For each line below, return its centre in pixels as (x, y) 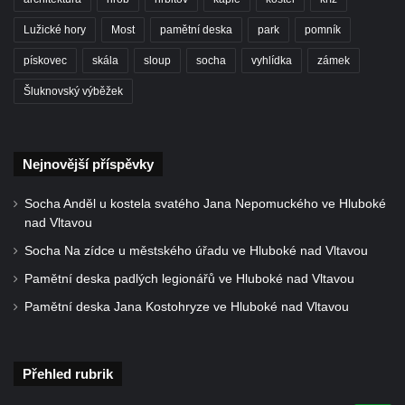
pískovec (45, 60)
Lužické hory (55, 29)
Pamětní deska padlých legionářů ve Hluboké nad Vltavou (189, 278)
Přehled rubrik (68, 373)
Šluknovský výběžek (73, 91)
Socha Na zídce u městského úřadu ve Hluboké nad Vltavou (196, 250)
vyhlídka (272, 60)
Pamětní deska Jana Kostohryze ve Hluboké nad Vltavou (187, 306)
